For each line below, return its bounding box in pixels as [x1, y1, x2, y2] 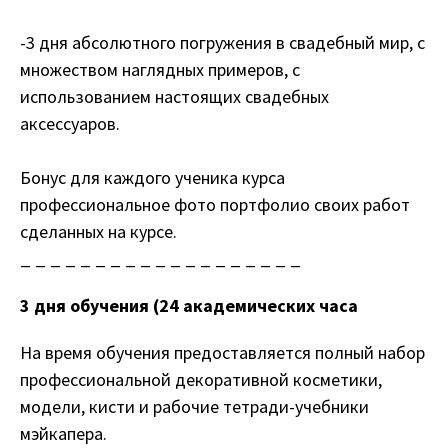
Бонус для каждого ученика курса [20, 165, 285, 189]
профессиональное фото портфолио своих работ [20, 192, 410, 216]
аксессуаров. [20, 111, 124, 135]
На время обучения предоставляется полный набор [20, 340, 425, 364]
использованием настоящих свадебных [20, 84, 329, 108]
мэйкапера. [20, 421, 107, 445]
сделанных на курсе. [20, 219, 181, 243]
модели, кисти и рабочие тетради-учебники [20, 394, 369, 418]
